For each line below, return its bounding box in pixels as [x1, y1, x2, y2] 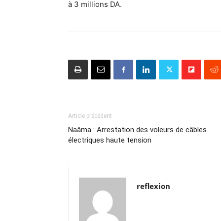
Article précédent [68, 112, 112, 119]
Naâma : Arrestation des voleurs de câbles [68, 125, 207, 134]
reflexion [137, 181, 170, 191]
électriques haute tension [68, 136, 151, 145]
